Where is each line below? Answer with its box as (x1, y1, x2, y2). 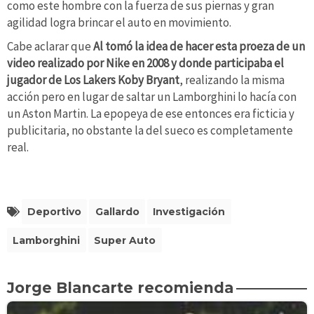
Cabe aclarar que (7, 38, 93, 54)
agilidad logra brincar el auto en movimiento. (7, 14, 231, 30)
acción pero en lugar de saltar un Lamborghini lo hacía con (7, 88, 296, 104)
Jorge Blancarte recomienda (7, 279, 233, 297)
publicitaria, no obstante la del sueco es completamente (7, 122, 293, 138)
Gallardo (95, 205, 139, 218)
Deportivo (27, 205, 81, 218)
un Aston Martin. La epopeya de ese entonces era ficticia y (7, 105, 294, 121)
